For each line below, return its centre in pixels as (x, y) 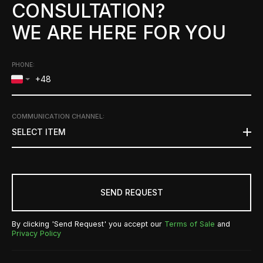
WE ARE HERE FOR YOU (119, 32)
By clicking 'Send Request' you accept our (88, 224)
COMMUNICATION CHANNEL (57, 117)
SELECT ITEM (38, 132)
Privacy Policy (36, 233)
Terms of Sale (189, 224)
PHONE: (23, 65)
